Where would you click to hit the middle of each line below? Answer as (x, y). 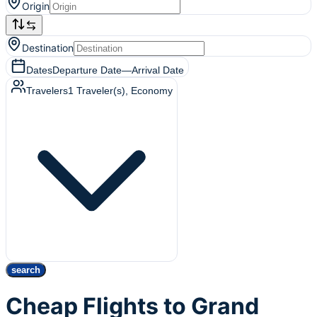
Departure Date (87, 70)
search (26, 270)
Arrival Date (158, 70)
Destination (48, 48)
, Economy (149, 91)
